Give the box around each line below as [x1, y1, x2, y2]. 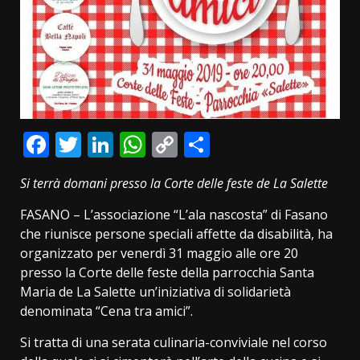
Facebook [49, 126, 162, 162]
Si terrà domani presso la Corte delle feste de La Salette [20, 174, 328, 192]
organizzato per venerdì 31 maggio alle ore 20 [20, 243, 298, 262]
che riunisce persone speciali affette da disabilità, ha [20, 224, 333, 243]
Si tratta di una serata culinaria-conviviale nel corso [20, 333, 327, 351]
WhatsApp [145, 126, 269, 162]
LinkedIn [113, 126, 217, 162]
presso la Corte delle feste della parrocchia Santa [20, 263, 314, 281]
